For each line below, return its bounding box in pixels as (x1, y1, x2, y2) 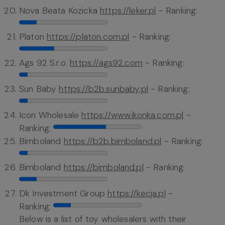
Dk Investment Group (19, 188, 108, 199)
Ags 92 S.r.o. (19, 57, 70, 69)
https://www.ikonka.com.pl (81, 109, 184, 121)
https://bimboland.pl (63, 162, 144, 173)
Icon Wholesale (19, 109, 82, 121)
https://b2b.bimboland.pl (63, 136, 162, 147)
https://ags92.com (70, 57, 143, 69)
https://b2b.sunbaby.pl (59, 83, 148, 95)
